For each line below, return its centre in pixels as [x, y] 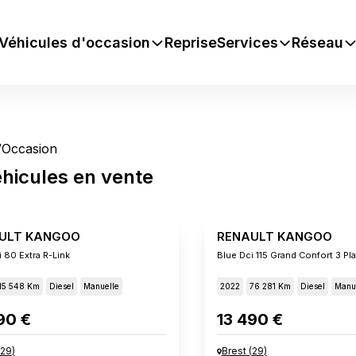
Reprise [190, 42]
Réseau [318, 42]
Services [247, 42]
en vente [110, 177]
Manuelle [101, 286]
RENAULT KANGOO [274, 236]
